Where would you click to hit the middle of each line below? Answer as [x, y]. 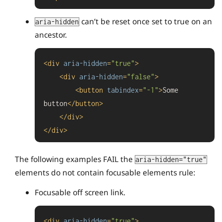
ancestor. [51, 35]
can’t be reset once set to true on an [146, 21]
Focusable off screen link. [80, 193]
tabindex [123, 90]
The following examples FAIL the [75, 159]
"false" [140, 77]
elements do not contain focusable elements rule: [105, 173]
